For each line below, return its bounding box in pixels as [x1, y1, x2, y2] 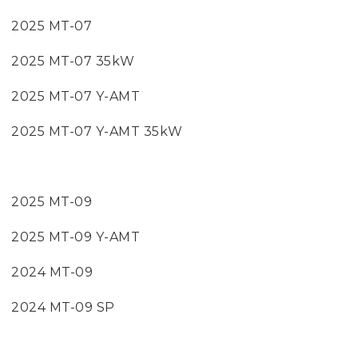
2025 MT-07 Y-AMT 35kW [11, 124, 183, 139]
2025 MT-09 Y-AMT [11, 229, 140, 245]
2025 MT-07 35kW [11, 54, 135, 69]
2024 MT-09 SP [11, 300, 115, 315]
